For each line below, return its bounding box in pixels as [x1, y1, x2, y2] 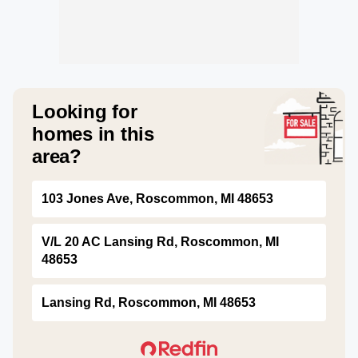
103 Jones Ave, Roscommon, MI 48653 [42, 192, 273, 205]
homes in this [32, 123, 154, 145]
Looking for [32, 101, 137, 122]
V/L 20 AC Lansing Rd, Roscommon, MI [42, 235, 279, 249]
